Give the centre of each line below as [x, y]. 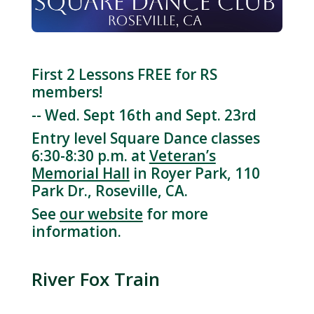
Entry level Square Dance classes [145, 138]
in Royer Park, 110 [194, 173]
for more [175, 213]
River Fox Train [95, 279]
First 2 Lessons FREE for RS [124, 74]
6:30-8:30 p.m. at [90, 155]
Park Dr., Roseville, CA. [109, 190]
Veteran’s [182, 155]
